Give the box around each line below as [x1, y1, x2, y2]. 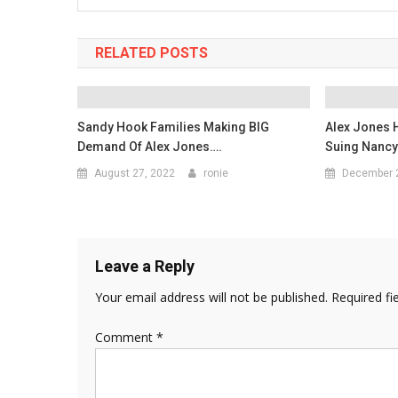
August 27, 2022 [94, 167, 176, 179]
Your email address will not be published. [95, 289, 328, 306]
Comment [95, 329, 156, 346]
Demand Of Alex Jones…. [77, 139, 223, 154]
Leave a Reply [95, 257, 195, 275]
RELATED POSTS [95, 44, 208, 61]
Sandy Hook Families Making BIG [77, 120, 270, 134]
